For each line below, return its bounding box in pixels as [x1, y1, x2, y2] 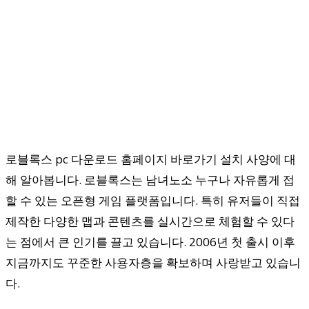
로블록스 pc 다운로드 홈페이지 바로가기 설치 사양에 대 [6, 150, 296, 167]
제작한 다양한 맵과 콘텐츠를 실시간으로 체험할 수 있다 [6, 212, 295, 229]
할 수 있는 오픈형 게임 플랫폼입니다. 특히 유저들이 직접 [6, 192, 300, 208]
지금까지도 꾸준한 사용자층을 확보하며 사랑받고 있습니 [6, 254, 301, 270]
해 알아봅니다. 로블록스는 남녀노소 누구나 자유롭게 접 [6, 171, 295, 188]
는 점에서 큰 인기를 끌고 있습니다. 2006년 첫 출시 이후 [6, 233, 295, 250]
